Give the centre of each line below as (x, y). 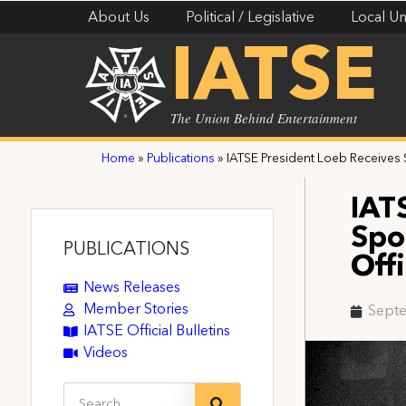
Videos (106, 353)
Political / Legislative (251, 18)
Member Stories (136, 309)
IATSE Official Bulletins (157, 331)
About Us (119, 18)
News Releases (132, 288)
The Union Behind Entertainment (264, 118)
